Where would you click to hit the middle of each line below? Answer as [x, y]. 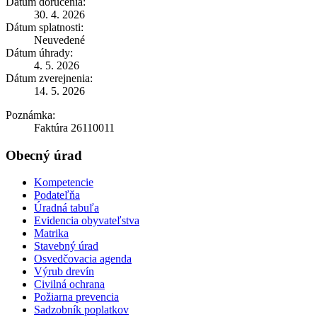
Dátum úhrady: [39, 52]
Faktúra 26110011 [74, 127]
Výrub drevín [64, 272]
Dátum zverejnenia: [49, 78]
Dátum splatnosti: [45, 27]
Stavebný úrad [66, 246]
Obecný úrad [44, 155]
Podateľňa [57, 195]
